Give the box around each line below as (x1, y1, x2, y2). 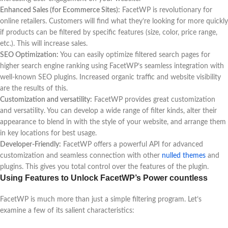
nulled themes (162, 152, 206, 159)
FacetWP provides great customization (92, 96, 215, 103)
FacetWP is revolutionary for (120, 6, 212, 14)
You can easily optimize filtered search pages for (59, 51, 210, 59)
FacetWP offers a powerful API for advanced (61, 140, 203, 148)
